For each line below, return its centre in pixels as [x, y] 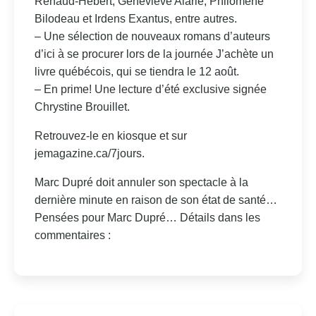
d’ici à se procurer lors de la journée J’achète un [154, 54]
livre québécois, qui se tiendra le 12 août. [136, 71]
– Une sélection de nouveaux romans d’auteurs [152, 36]
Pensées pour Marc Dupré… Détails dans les [147, 217]
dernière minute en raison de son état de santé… [156, 200]
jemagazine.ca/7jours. [89, 153]
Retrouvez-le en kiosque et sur [110, 135]
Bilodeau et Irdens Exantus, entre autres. [135, 18]
